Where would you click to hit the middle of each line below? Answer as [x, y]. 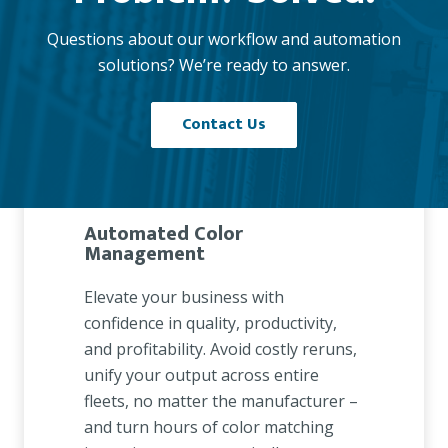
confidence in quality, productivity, [210, 323]
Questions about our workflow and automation [224, 39]
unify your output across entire [201, 375]
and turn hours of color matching [209, 427]
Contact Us [224, 125]
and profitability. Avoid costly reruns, [220, 349]
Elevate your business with [184, 297]
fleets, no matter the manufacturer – [221, 401]
